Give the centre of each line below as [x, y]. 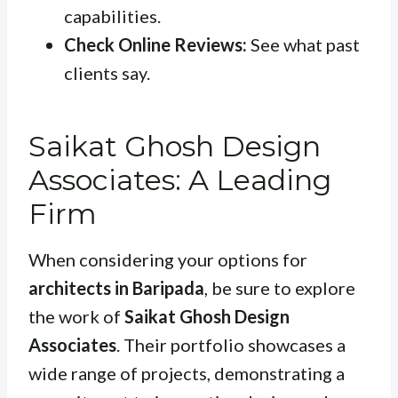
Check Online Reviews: [155, 45]
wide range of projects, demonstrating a [187, 374]
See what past [303, 45]
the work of [76, 317]
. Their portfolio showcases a [231, 345]
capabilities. [112, 16]
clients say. [107, 73]
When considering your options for [168, 260]
